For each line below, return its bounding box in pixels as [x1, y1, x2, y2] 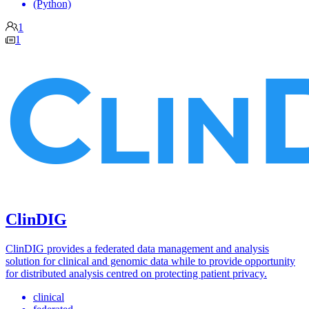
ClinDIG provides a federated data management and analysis [6, 242, 269, 255]
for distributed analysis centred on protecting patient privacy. [6, 267, 267, 279]
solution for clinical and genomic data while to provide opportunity [6, 255, 295, 267]
